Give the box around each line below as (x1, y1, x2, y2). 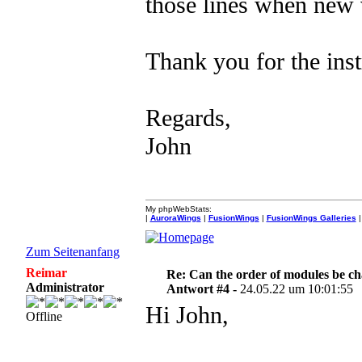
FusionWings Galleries (266, 213, 356, 222)
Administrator (25, 280, 104, 294)
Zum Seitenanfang (25, 245, 120, 259)
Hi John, (145, 301, 229, 329)
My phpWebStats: (145, 204, 212, 213)
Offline (25, 309, 62, 323)
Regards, (145, 104, 231, 132)
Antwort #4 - (166, 282, 241, 296)
